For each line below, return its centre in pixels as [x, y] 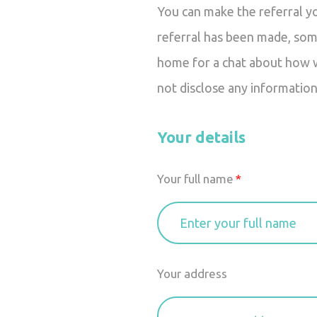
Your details [201, 137]
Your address [192, 273]
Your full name [195, 179]
